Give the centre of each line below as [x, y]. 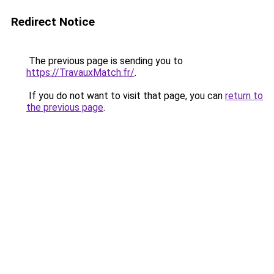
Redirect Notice [53, 22]
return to [244, 96]
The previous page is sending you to [105, 61]
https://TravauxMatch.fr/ [80, 72]
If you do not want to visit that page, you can [126, 96]
